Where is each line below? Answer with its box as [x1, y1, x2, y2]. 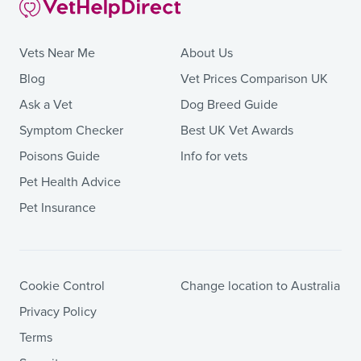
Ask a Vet [19, 97, 73, 114]
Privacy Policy [19, 304, 97, 321]
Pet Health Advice [19, 174, 121, 191]
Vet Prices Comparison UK [180, 71, 328, 88]
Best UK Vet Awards [180, 122, 293, 139]
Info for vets [180, 148, 247, 165]
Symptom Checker [19, 122, 123, 139]
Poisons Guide [19, 148, 100, 165]
